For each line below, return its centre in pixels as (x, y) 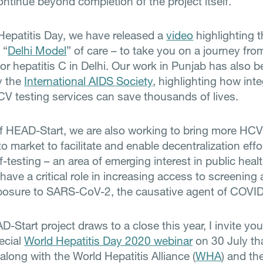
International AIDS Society (89, 81)
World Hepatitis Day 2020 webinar (109, 240)
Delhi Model (37, 50)
